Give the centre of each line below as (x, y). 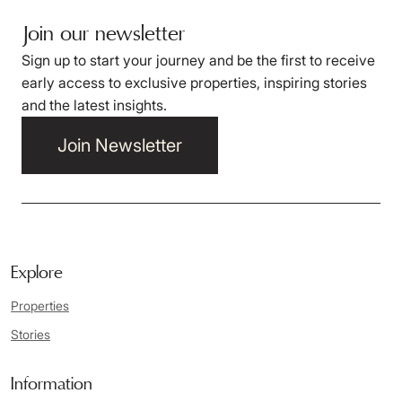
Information (52, 385)
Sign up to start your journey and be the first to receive (198, 60)
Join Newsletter (120, 145)
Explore (37, 274)
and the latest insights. (94, 105)
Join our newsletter (103, 35)
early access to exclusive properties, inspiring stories (194, 83)
